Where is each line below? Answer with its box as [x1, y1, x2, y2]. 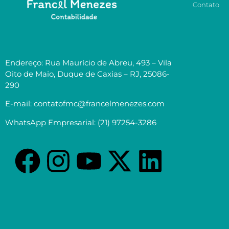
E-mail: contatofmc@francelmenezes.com [5, 99, 165, 109]
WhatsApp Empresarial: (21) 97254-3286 [5, 117, 156, 127]
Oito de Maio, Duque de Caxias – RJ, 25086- [5, 68, 170, 79]
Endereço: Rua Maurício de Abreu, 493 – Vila [5, 57, 172, 67]
